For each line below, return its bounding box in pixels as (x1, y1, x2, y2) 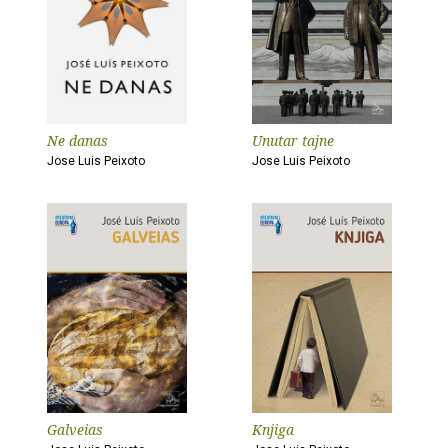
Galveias (47, 420, 103, 439)
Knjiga (252, 420, 294, 439)
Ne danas (47, 131, 108, 150)
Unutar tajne (252, 131, 334, 150)
